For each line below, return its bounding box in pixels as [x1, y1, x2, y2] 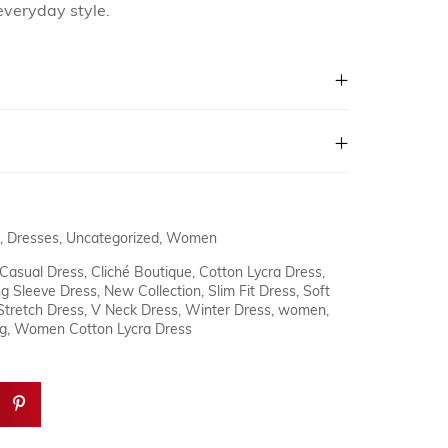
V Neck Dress [91, 304, 178, 319]
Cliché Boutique [91, 266, 192, 281]
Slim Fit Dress [208, 285, 296, 300]
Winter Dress [185, 304, 271, 319]
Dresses [7, 232, 59, 247]
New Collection [104, 285, 201, 300]
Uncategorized [66, 232, 159, 247]
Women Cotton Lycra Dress [14, 323, 192, 338]
